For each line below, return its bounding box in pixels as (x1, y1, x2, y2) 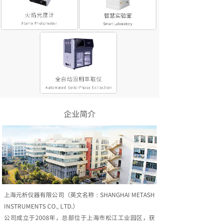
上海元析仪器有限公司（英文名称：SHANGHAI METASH (4, 190, 155, 199)
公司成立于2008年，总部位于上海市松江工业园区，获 (4, 213, 155, 222)
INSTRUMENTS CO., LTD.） (4, 202, 79, 210)
